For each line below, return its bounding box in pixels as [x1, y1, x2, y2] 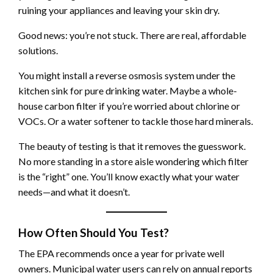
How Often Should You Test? [18, 225, 169, 240]
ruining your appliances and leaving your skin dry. [18, 4, 219, 16]
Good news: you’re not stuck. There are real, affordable [18, 29, 246, 41]
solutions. [18, 44, 58, 57]
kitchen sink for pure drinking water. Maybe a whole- [18, 85, 237, 97]
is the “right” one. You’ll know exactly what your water [18, 171, 239, 183]
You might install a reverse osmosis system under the [18, 69, 235, 82]
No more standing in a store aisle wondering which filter [18, 155, 249, 168]
